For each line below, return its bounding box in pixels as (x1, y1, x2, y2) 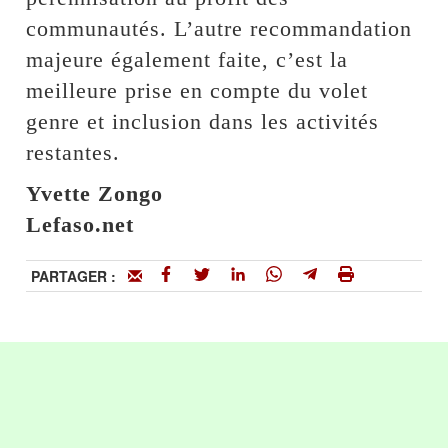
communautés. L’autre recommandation (26, 15, 413, 41)
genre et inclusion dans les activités (26, 108, 380, 134)
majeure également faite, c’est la (26, 46, 349, 72)
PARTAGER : (31, 265, 129, 286)
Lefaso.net (26, 211, 135, 237)
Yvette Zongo (26, 180, 164, 206)
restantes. (26, 139, 121, 165)
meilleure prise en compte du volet (26, 77, 369, 103)
